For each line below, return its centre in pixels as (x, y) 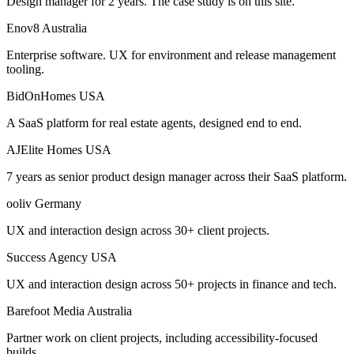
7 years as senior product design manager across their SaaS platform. (177, 177)
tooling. (25, 70)
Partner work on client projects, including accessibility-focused (162, 338)
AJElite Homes (46, 150)
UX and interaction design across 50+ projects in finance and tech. (171, 284)
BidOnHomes (43, 96)
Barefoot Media (47, 311)
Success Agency (49, 258)
